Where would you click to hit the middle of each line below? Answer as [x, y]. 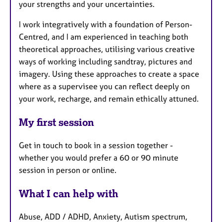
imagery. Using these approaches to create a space [109, 74]
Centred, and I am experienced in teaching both [104, 37]
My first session [56, 122]
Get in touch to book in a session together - [96, 145]
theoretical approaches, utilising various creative [107, 49]
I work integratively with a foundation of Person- [106, 25]
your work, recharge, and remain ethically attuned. [109, 99]
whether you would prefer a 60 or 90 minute [99, 157]
